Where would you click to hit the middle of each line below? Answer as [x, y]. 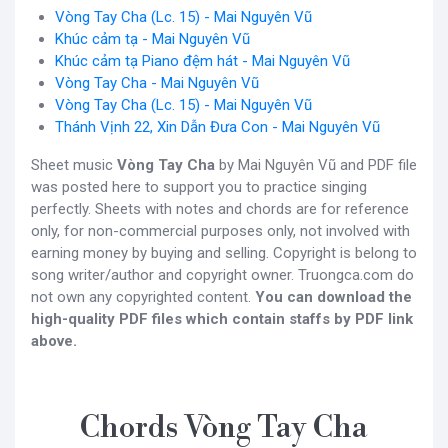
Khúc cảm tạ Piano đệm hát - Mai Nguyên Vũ [202, 60]
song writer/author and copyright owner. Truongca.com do [222, 274]
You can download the [333, 296]
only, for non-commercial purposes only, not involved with [220, 230]
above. [54, 340]
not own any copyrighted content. [143, 296]
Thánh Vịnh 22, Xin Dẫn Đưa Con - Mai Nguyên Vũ [217, 126]
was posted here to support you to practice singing [199, 186]
